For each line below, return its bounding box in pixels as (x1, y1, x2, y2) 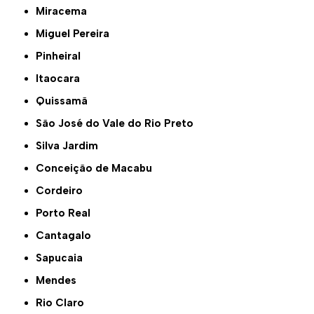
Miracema (45, 5, 88, 18)
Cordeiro (44, 184, 83, 198)
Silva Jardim (42, 139, 99, 153)
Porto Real (42, 207, 91, 220)
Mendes (45, 274, 77, 287)
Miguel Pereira (45, 27, 110, 41)
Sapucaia (42, 252, 83, 265)
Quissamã (45, 95, 88, 108)
